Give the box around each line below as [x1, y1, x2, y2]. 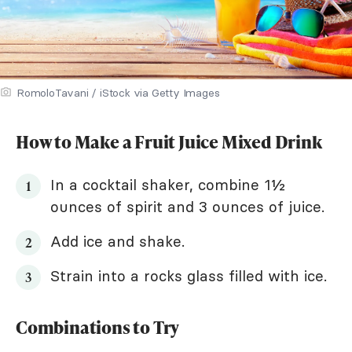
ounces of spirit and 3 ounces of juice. [50, 197, 324, 217]
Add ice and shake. [50, 232, 185, 251]
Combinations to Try [16, 315, 180, 340]
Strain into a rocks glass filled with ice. [50, 266, 327, 286]
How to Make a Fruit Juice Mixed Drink [16, 130, 322, 155]
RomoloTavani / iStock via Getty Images [16, 86, 220, 101]
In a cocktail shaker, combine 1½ [50, 175, 285, 195]
